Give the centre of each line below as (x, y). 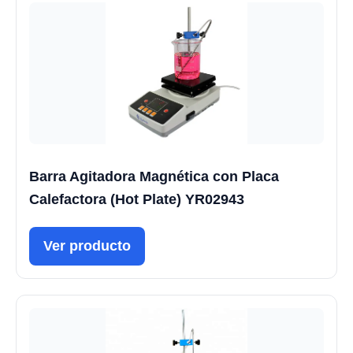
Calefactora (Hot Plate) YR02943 (137, 199)
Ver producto (87, 245)
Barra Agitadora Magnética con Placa (154, 176)
